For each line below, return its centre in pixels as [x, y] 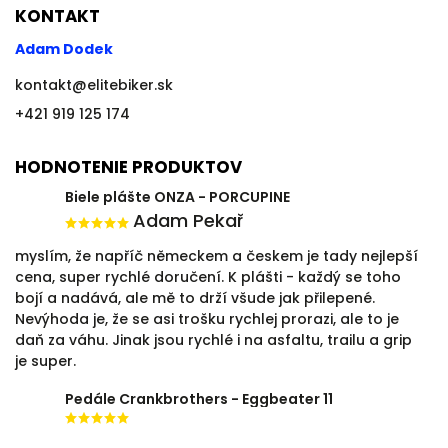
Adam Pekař [188, 221]
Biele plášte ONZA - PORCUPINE [177, 197]
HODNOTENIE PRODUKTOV [128, 167]
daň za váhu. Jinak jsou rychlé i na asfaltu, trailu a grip [213, 340]
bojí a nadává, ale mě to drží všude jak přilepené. [195, 298]
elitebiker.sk [130, 85]
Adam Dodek [64, 49]
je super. [45, 361]
